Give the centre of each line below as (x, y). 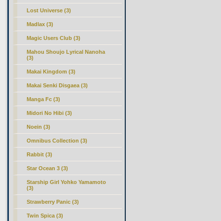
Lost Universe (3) (49, 10)
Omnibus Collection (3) (57, 141)
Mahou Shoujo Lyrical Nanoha (66, 52)
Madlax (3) (40, 24)
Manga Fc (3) (44, 99)
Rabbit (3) (40, 154)
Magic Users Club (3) (54, 38)
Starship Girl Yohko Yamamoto (67, 182)
